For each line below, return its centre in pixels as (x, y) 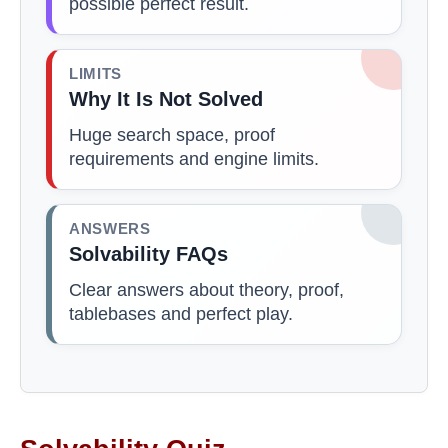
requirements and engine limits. (194, 158)
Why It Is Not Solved (166, 98)
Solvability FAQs (148, 253)
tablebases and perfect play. (181, 313)
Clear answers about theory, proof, (206, 289)
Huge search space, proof (172, 134)
